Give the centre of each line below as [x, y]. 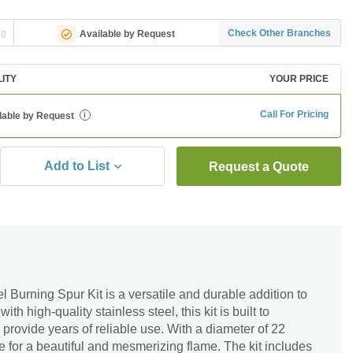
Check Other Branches [280, 33]
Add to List [77, 166]
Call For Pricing [294, 114]
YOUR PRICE [299, 79]
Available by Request [128, 33]
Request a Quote [259, 167]
